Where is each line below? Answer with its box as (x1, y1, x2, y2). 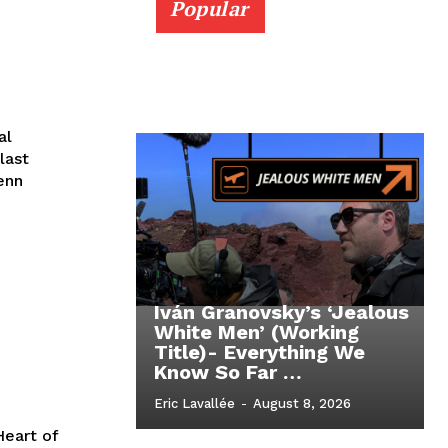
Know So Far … (154, 360, 302, 385)
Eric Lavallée (154, 396, 235, 412)
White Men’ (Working (154, 320, 359, 345)
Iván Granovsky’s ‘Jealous (154, 300, 409, 325)
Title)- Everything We (154, 340, 365, 365)
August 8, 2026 (253, 396, 351, 412)
